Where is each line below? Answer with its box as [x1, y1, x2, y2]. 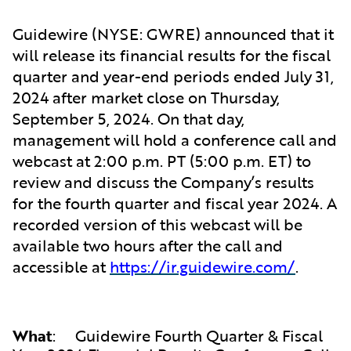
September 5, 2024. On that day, [13, 107, 244, 130]
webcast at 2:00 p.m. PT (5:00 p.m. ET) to [13, 149, 311, 172]
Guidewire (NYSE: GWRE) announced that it [13, 22, 334, 45]
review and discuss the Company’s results [13, 170, 314, 194]
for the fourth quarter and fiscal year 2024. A [13, 191, 337, 215]
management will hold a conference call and [13, 128, 337, 151]
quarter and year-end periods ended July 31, [13, 64, 334, 88]
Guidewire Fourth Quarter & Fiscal [75, 324, 323, 347]
